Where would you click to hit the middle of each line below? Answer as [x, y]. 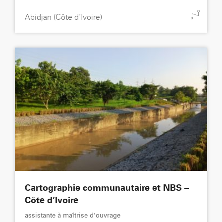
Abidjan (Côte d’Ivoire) [63, 17]
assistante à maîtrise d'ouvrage [73, 216]
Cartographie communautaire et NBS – [107, 189]
